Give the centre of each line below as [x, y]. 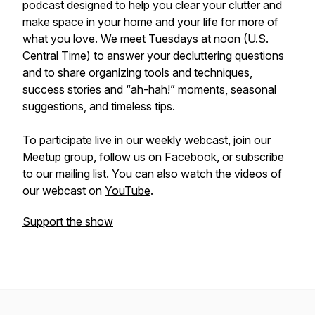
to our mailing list [64, 174]
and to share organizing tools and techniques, [137, 72]
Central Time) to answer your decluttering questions [153, 56]
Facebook [191, 157]
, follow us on [129, 157]
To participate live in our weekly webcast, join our [147, 140]
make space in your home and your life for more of [150, 22]
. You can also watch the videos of [194, 174]
